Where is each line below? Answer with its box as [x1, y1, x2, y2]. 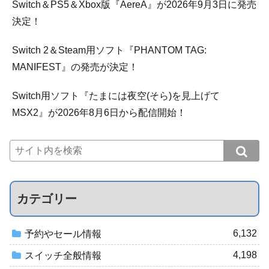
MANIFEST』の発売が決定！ [12, 62, 138, 73]
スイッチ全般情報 [25, 250, 101, 261]
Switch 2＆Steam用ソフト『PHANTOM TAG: [12, 45, 207, 56]
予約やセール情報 [25, 228, 101, 239]
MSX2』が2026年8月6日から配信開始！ [12, 107, 186, 118]
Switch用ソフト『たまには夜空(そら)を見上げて [12, 91, 229, 101]
